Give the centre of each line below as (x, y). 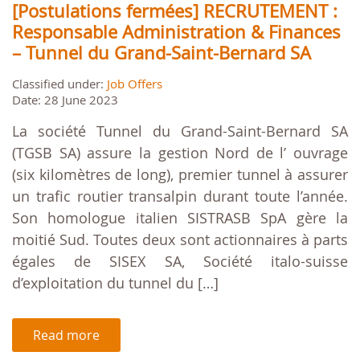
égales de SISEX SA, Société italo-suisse (180, 262)
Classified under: (59, 84)
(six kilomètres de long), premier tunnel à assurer (180, 175)
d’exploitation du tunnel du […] (115, 283)
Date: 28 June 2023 (65, 100)
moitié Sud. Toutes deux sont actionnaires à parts (180, 240)
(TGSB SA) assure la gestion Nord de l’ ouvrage (180, 153)
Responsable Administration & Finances (176, 32)
